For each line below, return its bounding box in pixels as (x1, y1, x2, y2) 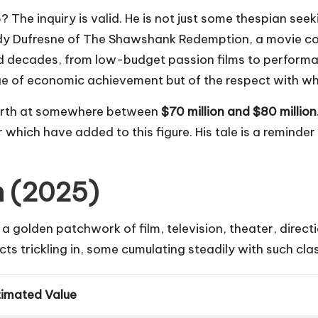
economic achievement (27, 72, 163, 89)
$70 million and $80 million (161, 104, 317, 120)
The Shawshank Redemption (83, 31, 249, 48)
